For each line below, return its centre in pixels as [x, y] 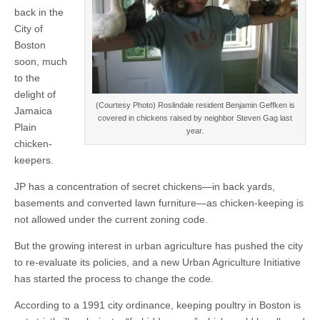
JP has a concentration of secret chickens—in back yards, [145, 186]
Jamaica [33, 111]
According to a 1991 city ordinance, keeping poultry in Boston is [157, 305]
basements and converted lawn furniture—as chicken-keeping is [159, 203]
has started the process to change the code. [114, 279]
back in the [39, 12]
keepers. [34, 160]
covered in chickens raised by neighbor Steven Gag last [195, 118]
